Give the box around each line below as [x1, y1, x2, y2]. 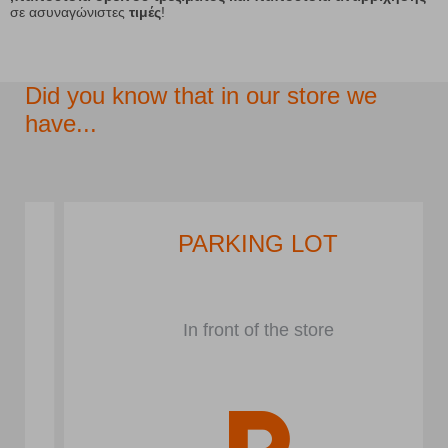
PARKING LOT [139, 230, 299, 258]
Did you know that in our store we [25, 82, 377, 110]
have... [25, 110, 97, 138]
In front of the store [143, 320, 295, 341]
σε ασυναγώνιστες [10, 4, 129, 21]
